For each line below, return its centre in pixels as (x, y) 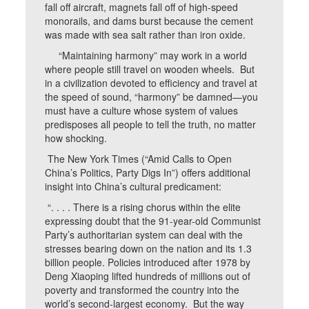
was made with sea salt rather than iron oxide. (147, 34)
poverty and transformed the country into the (142, 290)
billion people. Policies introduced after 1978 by (148, 262)
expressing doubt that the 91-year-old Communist (153, 221)
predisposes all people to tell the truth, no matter (151, 124)
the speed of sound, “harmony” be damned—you (152, 97)
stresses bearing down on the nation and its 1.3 (149, 248)
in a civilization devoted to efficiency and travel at (151, 83)
